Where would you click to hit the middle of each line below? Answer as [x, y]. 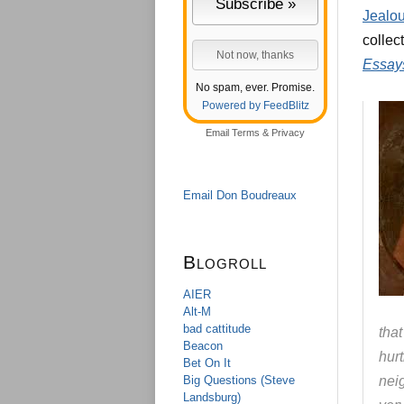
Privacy [288, 133]
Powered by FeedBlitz [255, 106]
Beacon [203, 346]
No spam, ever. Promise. [255, 87]
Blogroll [225, 262]
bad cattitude [217, 329]
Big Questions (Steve [239, 380]
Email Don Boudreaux [240, 195]
